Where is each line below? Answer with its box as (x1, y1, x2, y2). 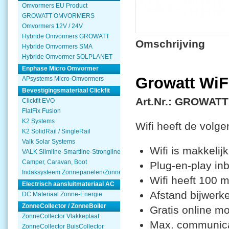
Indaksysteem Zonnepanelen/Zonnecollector (22, 169, 146, 176)
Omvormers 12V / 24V (22, 22, 83, 30)
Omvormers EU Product (22, 2, 87, 9)
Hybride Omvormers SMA (22, 43, 93, 50)
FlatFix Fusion (22, 107, 61, 114)
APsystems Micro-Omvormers (22, 75, 104, 82)
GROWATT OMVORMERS (22, 12, 95, 19)
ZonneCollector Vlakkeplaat (22, 213, 99, 220)
